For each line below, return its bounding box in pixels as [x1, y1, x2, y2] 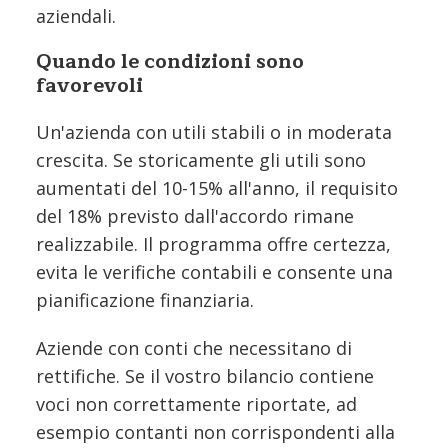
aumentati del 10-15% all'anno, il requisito [36, 175, 398, 200]
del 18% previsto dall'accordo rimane [36, 203, 354, 228]
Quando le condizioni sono [36, 44, 304, 78]
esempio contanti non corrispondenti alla [36, 419, 395, 444]
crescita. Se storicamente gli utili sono [36, 147, 366, 172]
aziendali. [36, 3, 116, 28]
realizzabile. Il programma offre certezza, [36, 231, 391, 256]
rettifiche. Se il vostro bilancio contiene [36, 363, 374, 388]
